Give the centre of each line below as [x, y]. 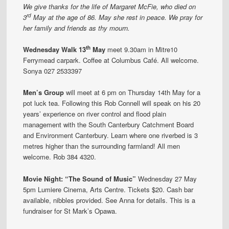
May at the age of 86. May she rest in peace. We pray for [117, 17]
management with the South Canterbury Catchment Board [109, 125]
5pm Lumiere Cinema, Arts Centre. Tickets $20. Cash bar [108, 189]
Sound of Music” [108, 178]
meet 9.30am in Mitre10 [143, 50]
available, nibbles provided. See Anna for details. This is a [109, 200]
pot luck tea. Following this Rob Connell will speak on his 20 [112, 103]
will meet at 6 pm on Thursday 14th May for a [132, 93]
